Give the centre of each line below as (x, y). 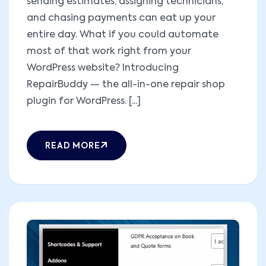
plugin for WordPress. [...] (84, 102)
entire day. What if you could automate (123, 35)
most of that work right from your (109, 52)
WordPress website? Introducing (103, 69)
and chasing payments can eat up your (121, 19)
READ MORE (73, 146)
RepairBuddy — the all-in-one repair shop (126, 85)
